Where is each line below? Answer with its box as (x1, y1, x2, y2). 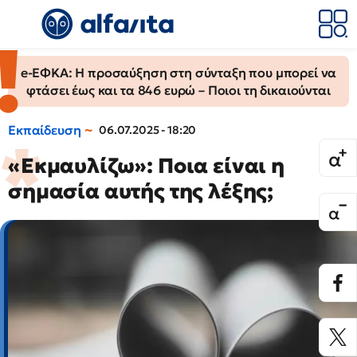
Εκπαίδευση (8, 122, 81, 138)
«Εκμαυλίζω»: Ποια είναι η (8, 153, 284, 178)
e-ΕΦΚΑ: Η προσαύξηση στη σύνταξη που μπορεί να (20, 65, 337, 80)
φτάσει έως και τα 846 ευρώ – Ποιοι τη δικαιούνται (26, 82, 331, 98)
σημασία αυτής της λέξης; (8, 178, 274, 204)
